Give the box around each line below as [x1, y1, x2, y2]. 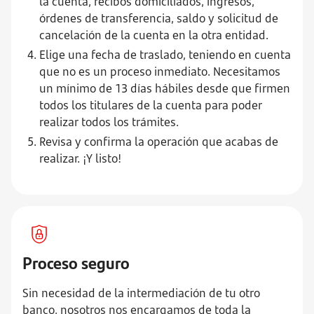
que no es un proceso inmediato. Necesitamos [39, 64, 280, 79]
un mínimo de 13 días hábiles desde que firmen [39, 81, 290, 96]
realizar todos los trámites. [39, 114, 179, 130]
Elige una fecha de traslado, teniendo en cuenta [39, 47, 291, 62]
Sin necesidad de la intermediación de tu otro [22, 285, 260, 301]
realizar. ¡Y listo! [39, 151, 121, 166]
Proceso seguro [22, 250, 130, 274]
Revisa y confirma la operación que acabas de [39, 134, 278, 149]
